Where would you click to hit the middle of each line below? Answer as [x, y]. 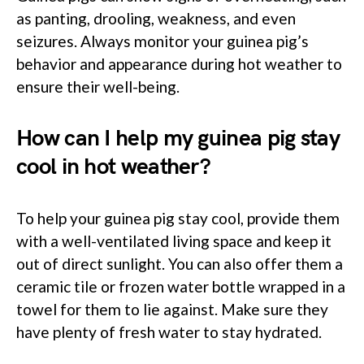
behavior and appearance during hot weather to [179, 64]
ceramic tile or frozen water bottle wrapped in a [181, 287]
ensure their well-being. [98, 87]
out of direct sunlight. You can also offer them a [180, 264]
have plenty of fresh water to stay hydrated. [169, 332]
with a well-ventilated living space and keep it [174, 241]
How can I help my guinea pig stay [178, 139]
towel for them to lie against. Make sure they [172, 310]
